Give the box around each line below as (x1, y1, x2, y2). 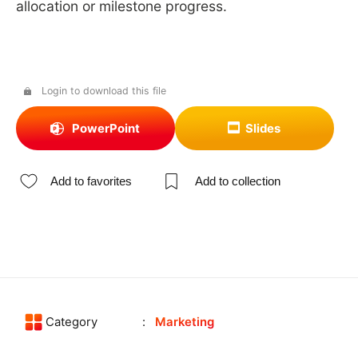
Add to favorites (50, 173, 133, 188)
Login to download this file (41, 84, 166, 97)
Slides (245, 121, 281, 136)
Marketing (155, 315, 215, 330)
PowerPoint (71, 121, 140, 136)
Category (46, 315, 98, 330)
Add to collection (194, 173, 280, 188)
